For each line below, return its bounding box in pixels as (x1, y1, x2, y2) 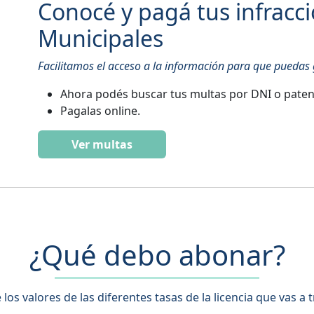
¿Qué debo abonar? (29, 235, 285, 274)
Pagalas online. (60, 102, 141, 118)
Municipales (38, 22, 164, 53)
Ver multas (71, 136, 133, 152)
